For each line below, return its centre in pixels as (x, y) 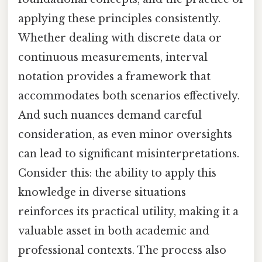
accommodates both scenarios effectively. (129, 96)
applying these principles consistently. (119, 18)
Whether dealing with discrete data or (120, 38)
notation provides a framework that (114, 76)
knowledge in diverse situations (102, 192)
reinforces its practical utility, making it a (128, 211)
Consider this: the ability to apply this (117, 173)
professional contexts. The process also (122, 250)
